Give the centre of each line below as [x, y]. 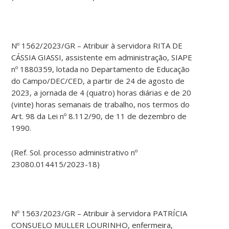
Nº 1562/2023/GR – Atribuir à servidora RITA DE [97, 46]
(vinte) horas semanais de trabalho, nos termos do [101, 105]
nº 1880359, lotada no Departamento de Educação [101, 69]
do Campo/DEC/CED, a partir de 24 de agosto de [98, 81]
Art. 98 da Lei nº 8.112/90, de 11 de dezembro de [99, 116]
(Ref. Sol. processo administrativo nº [75, 153]
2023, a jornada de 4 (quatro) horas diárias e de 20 [101, 93]
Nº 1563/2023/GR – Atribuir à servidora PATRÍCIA [99, 213]
